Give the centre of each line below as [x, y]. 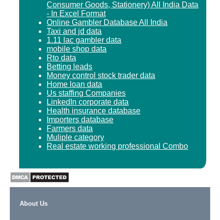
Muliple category [76, 137]
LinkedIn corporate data [88, 102]
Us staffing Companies [86, 93]
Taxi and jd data [74, 31]
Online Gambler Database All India [107, 22]
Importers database [80, 119]
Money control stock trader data [101, 75]
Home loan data [75, 84]
